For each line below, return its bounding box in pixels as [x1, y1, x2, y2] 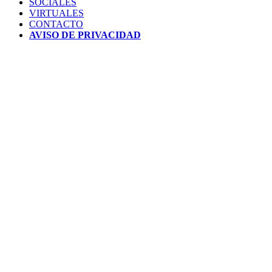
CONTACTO [29, 19, 83, 30]
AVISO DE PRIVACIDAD [29, 30, 141, 41]
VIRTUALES [29, 8, 84, 19]
